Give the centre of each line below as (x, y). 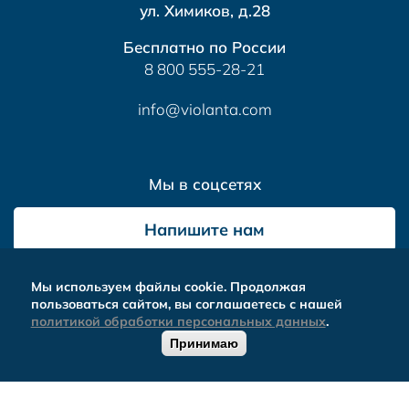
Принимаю (204, 343)
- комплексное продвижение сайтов (235, 336)
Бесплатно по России (204, 47)
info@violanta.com (204, 110)
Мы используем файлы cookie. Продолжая (168, 287)
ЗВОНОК (118, 368)
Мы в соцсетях (204, 184)
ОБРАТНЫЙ (118, 350)
